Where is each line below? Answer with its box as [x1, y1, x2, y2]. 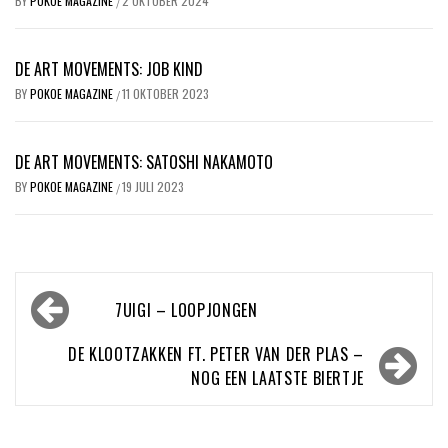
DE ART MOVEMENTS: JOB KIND [15, 56, 203, 81]
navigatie [25, 308, 125, 354]
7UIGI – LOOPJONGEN [115, 297, 258, 322]
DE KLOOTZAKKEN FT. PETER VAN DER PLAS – [68, 341, 364, 366]
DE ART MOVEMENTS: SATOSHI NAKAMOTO [15, 149, 273, 174]
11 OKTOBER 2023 [122, 84, 209, 102]
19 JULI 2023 [122, 177, 184, 195]
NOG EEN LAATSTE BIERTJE [191, 365, 364, 390]
